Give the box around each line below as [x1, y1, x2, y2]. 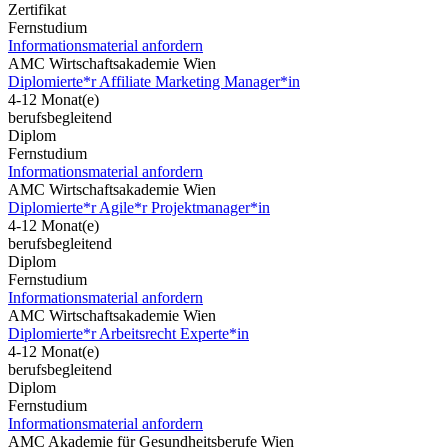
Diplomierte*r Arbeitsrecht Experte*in [8, 324, 249, 342]
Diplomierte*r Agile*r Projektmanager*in [8, 198, 270, 216]
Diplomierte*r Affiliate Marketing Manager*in [8, 72, 300, 90]
